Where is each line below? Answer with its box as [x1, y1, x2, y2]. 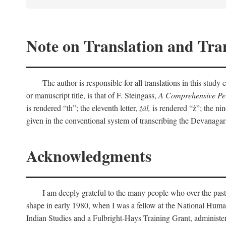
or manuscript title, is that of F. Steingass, [26, 90, 158, 101]
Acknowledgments [26, 144, 151, 168]
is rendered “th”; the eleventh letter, [26, 102, 139, 114]
